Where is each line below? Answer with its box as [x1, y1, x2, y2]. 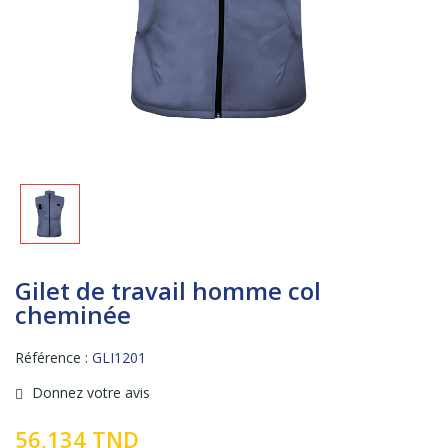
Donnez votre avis [28, 382, 150, 402]
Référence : [15, 347, 88, 367]
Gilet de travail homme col [15, 273, 321, 307]
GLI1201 [92, 347, 146, 367]
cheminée [15, 297, 131, 331]
